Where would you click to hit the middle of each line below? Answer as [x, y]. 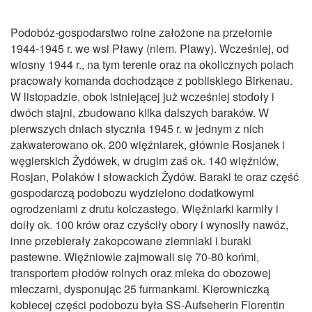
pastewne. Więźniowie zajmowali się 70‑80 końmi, [135, 257]
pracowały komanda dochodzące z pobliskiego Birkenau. [151, 80]
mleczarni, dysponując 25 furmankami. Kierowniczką [140, 289]
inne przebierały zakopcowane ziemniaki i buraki [131, 241]
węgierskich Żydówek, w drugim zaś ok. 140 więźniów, [145, 161]
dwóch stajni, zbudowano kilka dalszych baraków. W [140, 112]
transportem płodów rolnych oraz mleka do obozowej [141, 273]
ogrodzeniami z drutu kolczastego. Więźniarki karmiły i [145, 209]
